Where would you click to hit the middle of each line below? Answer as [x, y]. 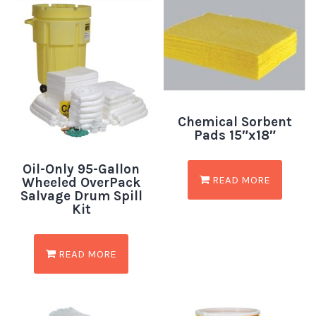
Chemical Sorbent [235, 122]
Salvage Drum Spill [81, 196]
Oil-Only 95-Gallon [81, 169]
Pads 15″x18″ [235, 136]
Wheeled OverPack [81, 182]
